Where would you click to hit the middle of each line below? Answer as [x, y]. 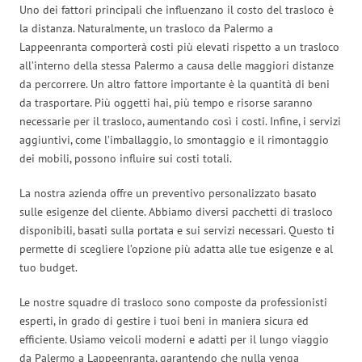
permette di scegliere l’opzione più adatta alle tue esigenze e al [176, 248]
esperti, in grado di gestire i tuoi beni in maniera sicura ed [164, 320]
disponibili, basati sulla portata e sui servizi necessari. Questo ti [177, 230]
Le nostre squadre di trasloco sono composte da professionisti [173, 302]
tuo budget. [48, 267]
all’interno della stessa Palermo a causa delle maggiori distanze [177, 65]
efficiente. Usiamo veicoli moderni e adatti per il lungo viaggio [174, 339]
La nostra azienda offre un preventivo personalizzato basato [168, 193]
